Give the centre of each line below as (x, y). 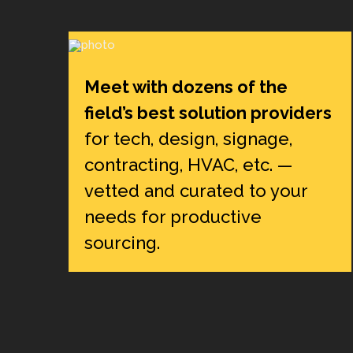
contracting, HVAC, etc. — (188, 164)
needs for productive (173, 216)
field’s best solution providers (208, 112)
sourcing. (122, 242)
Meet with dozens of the (186, 86)
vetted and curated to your (195, 190)
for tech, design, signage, (188, 138)
